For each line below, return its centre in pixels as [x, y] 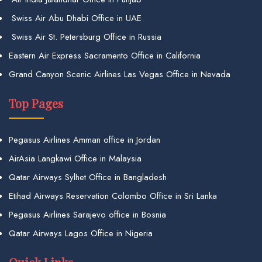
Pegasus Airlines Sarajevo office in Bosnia [87, 214]
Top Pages [36, 103]
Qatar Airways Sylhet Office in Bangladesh [88, 177]
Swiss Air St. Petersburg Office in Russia [85, 37]
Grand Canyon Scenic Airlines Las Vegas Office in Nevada [120, 74]
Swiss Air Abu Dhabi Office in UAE [75, 18]
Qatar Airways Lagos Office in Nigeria [81, 233]
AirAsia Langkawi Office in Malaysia [75, 158]
